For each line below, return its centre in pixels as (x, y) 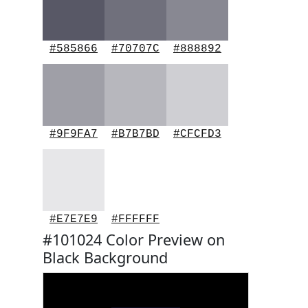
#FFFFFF (135, 219)
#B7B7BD (135, 134)
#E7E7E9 (74, 219)
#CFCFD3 (197, 134)
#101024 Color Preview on (134, 240)
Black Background (105, 257)
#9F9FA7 (74, 134)
